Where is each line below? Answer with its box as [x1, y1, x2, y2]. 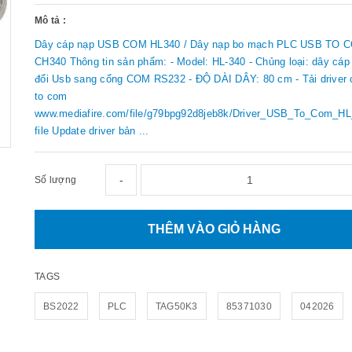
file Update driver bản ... [35, 124, 149, 137]
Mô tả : [35, 14, 66, 26]
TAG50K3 [155, 300, 198, 312]
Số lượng [35, 174, 76, 185]
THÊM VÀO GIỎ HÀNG [148, 222, 281, 236]
